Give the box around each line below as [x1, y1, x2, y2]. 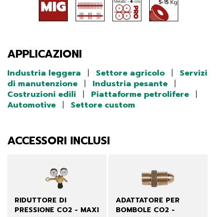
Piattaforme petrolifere [91, 89, 189, 101]
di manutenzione [7, 78, 77, 90]
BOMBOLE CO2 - [115, 205, 175, 216]
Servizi [180, 67, 207, 79]
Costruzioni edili [7, 89, 76, 101]
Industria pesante [93, 78, 168, 90]
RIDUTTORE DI [15, 195, 66, 206]
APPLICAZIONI [7, 46, 82, 62]
